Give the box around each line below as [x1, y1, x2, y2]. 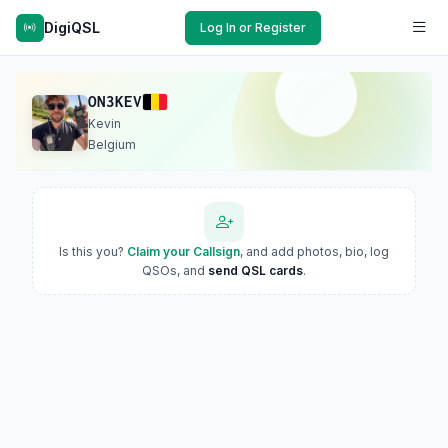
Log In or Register [200, 19, 306, 35]
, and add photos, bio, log [240, 244, 389, 259]
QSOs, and [142, 263, 208, 278]
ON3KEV [88, 93, 142, 110]
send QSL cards [208, 263, 303, 278]
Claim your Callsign [127, 244, 240, 259]
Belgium [88, 137, 136, 152]
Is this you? [59, 244, 127, 259]
